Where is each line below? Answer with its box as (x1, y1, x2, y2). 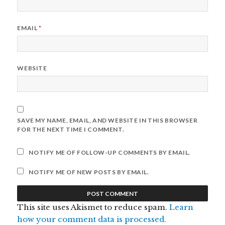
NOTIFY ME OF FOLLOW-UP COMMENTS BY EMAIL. (29, 148, 191, 156)
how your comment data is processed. (17, 214, 167, 224)
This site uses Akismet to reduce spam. (17, 202, 170, 212)
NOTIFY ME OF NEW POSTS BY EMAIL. (29, 168, 149, 176)
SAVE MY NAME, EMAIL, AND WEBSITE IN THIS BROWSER (17, 116, 198, 124)
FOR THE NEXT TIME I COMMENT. (17, 125, 125, 133)
